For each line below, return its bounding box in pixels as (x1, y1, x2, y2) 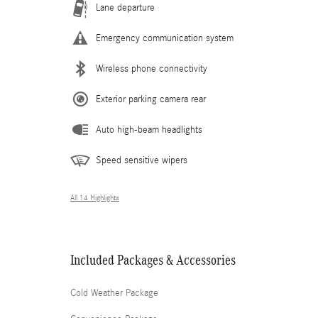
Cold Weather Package (70, 287, 158, 299)
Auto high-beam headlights (96, 124, 202, 136)
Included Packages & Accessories (70, 252, 236, 268)
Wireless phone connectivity (96, 63, 207, 75)
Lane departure (96, 2, 155, 13)
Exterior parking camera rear (96, 94, 206, 105)
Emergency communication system (96, 33, 234, 44)
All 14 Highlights (70, 194, 119, 202)
